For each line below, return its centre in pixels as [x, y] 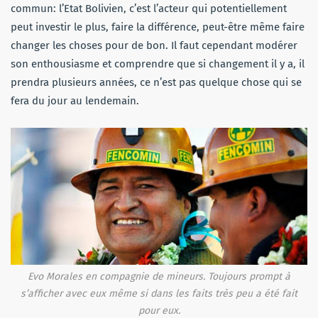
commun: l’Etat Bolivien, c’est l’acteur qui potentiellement [149, 8]
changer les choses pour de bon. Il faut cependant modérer [154, 45]
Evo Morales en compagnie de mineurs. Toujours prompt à [159, 276]
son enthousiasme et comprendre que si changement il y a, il [158, 64]
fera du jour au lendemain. [75, 100]
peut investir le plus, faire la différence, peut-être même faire [158, 27]
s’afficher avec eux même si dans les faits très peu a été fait [159, 293]
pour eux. [159, 310]
